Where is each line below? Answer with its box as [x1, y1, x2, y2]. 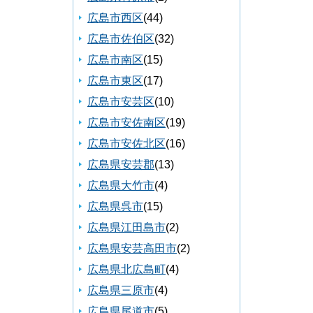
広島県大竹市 [87, 180, 154, 192]
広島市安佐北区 [87, 138, 166, 150]
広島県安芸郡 [87, 159, 154, 171]
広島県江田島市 [87, 221, 166, 234]
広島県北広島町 [87, 263, 166, 276]
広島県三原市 [87, 284, 154, 297]
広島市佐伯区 [87, 33, 154, 45]
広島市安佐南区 [87, 117, 166, 129]
